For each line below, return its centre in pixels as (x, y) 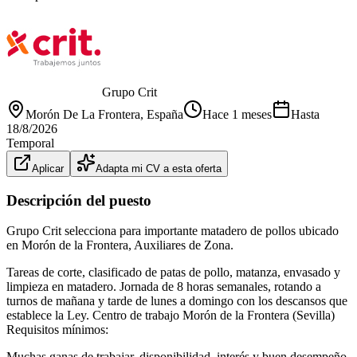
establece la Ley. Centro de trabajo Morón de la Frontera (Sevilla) (171, 316)
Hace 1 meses (237, 114)
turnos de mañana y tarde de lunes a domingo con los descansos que (177, 301)
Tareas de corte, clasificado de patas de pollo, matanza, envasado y (173, 273)
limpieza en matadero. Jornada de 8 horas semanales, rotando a (164, 287)
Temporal (30, 143)
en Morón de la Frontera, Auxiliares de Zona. (120, 245)
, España (162, 114)
